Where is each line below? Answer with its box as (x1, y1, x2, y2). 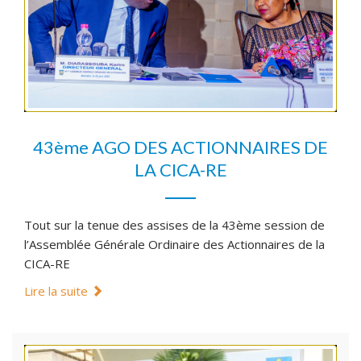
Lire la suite (24, 282, 91, 299)
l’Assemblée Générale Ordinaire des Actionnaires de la (24, 235, 325, 252)
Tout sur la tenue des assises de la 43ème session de (24, 216, 325, 233)
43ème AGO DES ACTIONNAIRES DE (33, 135, 328, 158)
